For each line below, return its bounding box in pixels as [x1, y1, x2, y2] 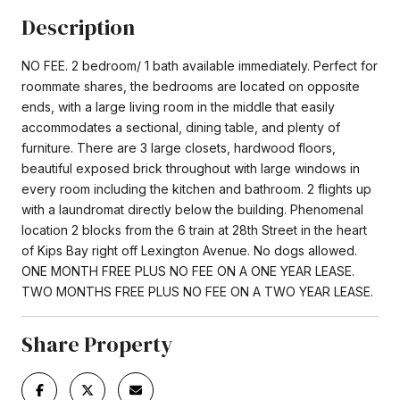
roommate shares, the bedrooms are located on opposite [21, 78, 360, 94]
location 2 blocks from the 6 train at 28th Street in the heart [21, 221, 367, 237]
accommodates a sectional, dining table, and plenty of [21, 119, 340, 135]
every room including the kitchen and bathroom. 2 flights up [21, 180, 371, 196]
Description [21, 12, 135, 42]
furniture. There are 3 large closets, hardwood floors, [21, 139, 336, 155]
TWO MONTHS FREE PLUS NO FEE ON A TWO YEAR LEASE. [21, 283, 373, 299]
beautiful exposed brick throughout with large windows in [21, 160, 360, 176]
